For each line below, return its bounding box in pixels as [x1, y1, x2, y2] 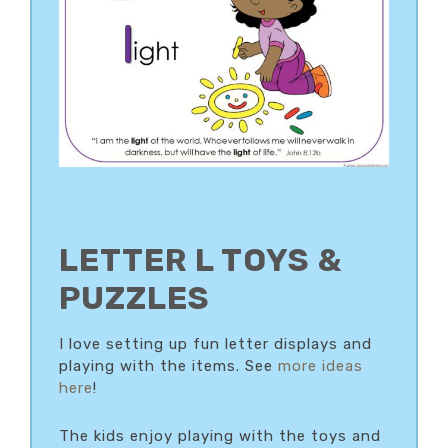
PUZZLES [59, 279, 210, 318]
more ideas [278, 357, 363, 376]
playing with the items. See [59, 357, 278, 376]
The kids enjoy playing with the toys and [59, 427, 381, 446]
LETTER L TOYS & [59, 241, 342, 280]
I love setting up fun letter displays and [59, 335, 372, 354]
